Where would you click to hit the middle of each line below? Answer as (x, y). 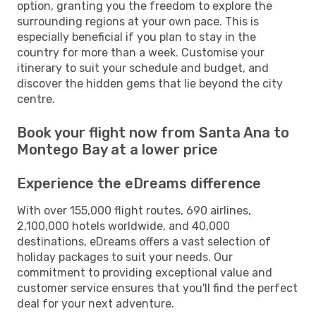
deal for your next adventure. (96, 303)
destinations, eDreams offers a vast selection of (144, 241)
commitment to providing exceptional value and (145, 272)
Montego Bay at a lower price (117, 149)
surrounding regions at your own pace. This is (138, 21)
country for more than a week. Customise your (141, 52)
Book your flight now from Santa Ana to (153, 132)
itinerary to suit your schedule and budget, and (143, 68)
